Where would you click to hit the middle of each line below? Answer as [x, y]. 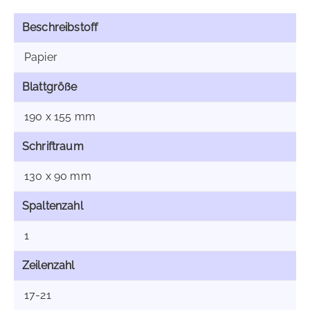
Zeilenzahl [48, 265]
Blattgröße [50, 87]
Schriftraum [53, 146]
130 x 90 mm [58, 176]
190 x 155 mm [60, 117]
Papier [41, 57]
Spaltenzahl [53, 206]
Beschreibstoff [60, 27]
